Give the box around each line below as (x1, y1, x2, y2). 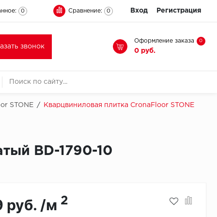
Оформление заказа (134, 38, 194, 44)
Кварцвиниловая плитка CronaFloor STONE (44, 102, 194, 108)
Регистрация (156, 8, 201, 14)
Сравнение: (68, 8, 102, 14)
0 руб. (134, 47, 155, 54)
